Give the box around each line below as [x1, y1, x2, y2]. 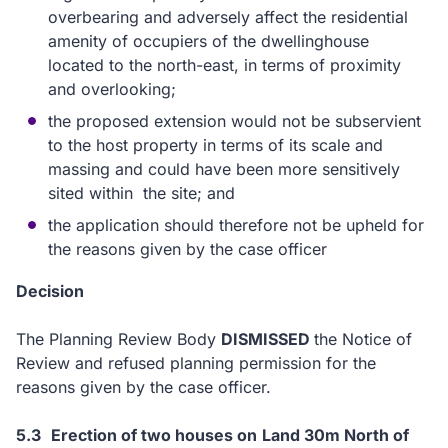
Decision [16, 281, 84, 301]
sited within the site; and [48, 183, 235, 203]
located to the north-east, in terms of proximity [48, 55, 401, 75]
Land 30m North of [262, 425, 409, 445]
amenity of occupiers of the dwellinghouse [48, 31, 369, 51]
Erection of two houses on [51, 425, 257, 445]
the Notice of [314, 329, 412, 349]
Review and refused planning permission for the [16, 353, 376, 373]
